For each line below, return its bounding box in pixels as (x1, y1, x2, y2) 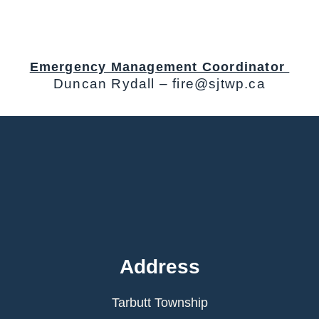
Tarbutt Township (111, 296, 208, 310)
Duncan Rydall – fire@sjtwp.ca (53, 76, 266, 92)
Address (119, 256, 200, 278)
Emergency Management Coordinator (29, 60, 290, 75)
